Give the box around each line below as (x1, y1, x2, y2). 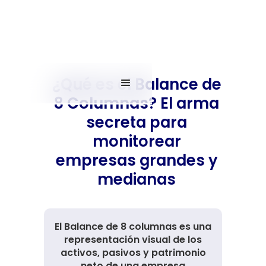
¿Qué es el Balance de (52, 74, 221, 95)
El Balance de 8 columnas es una (55, 220, 211, 233)
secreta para (86, 112, 187, 133)
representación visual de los (64, 233, 202, 246)
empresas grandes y (56, 150, 217, 171)
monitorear (92, 131, 181, 152)
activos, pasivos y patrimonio (60, 246, 206, 259)
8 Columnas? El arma (54, 93, 219, 114)
